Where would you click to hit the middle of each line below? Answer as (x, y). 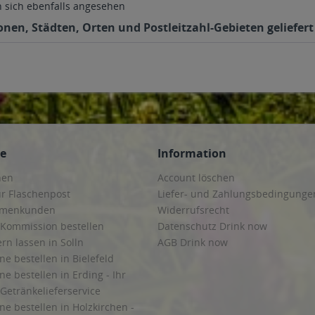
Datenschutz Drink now (212, 226)
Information (192, 153)
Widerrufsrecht (193, 210)
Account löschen (196, 178)
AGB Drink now (193, 242)
